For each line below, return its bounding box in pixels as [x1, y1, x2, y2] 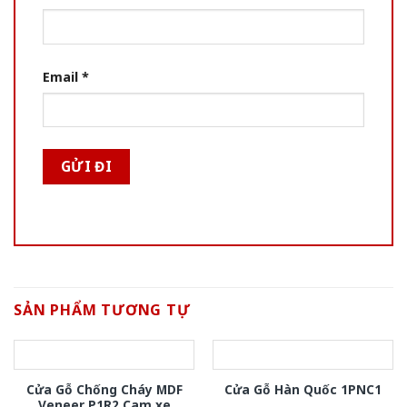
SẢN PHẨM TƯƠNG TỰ [14, 300, 191, 321]
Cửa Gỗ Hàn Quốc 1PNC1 [224, 381, 382, 399]
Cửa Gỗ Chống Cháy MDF [25, 380, 183, 398]
